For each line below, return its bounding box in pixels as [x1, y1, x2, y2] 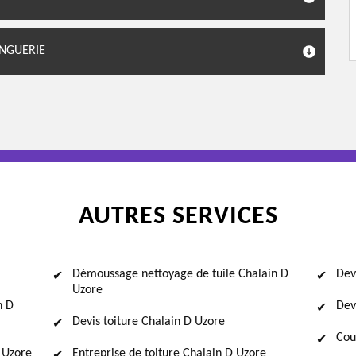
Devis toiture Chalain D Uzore [72, 315, 225, 328]
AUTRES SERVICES [78, 204, 278, 230]
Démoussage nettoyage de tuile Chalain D [72, 268, 288, 281]
